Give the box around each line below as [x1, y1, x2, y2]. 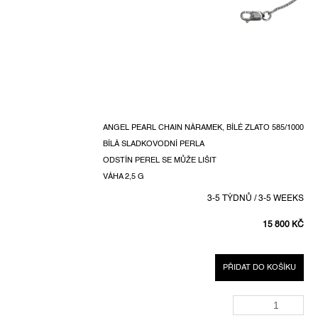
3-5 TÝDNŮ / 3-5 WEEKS [207, 194, 304, 204]
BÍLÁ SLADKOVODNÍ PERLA [103, 141, 204, 148]
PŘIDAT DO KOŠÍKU [223, 264, 296, 272]
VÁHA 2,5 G [103, 173, 144, 181]
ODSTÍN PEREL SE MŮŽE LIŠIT [103, 157, 216, 165]
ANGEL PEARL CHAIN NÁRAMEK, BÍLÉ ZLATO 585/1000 [103, 124, 304, 132]
